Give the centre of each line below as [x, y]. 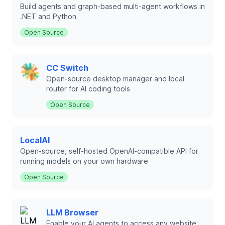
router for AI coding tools [88, 89]
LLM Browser [72, 212]
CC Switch [67, 68]
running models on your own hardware [84, 161]
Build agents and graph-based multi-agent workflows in [113, 6]
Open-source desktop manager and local [115, 79]
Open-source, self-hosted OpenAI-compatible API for [109, 151]
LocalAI [35, 140]
